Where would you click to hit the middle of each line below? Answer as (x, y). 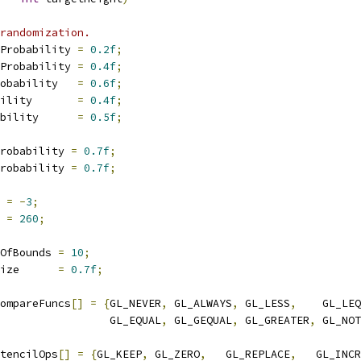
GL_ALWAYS (200, 303)
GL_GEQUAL (200, 320)
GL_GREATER (274, 320)
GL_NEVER (135, 303)
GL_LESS (264, 303)
